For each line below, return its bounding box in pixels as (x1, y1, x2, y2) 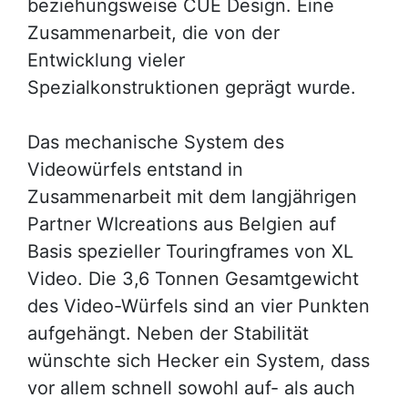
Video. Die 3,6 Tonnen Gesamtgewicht (27, 268, 359, 290)
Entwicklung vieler (27, 49, 185, 71)
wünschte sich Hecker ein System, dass (27, 350, 370, 372)
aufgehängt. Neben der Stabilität (27, 322, 309, 344)
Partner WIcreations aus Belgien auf (27, 213, 336, 235)
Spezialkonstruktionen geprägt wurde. (27, 76, 356, 98)
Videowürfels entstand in (27, 158, 243, 180)
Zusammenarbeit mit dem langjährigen (27, 186, 357, 208)
